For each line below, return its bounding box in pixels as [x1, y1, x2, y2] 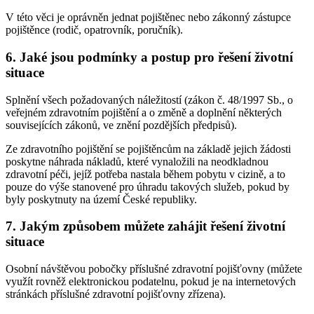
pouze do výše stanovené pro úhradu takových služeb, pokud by [6, 180, 289, 193]
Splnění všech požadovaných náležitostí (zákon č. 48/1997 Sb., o [6, 93, 293, 106]
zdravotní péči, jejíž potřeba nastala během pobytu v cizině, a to [6, 168, 285, 180]
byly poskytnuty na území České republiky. [6, 193, 197, 205]
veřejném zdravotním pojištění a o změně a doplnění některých [6, 106, 282, 118]
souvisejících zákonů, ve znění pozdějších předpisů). [6, 118, 237, 131]
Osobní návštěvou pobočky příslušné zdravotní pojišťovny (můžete [6, 263, 302, 275]
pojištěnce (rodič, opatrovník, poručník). [6, 24, 183, 36]
